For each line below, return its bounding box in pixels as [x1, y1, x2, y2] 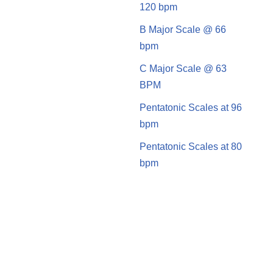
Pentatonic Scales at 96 [139, 102, 242, 113]
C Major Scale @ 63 [139, 63, 227, 74]
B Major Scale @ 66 [139, 24, 226, 35]
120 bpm [139, 1, 177, 12]
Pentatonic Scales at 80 [139, 141, 242, 152]
